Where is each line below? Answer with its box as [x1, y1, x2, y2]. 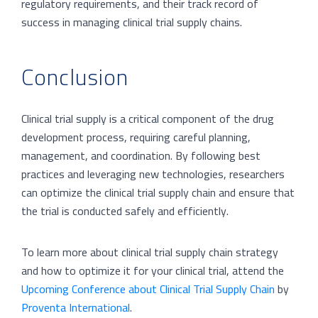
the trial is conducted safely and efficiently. [21, 200, 229, 221]
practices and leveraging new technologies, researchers [21, 163, 285, 185]
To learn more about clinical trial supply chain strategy [21, 241, 278, 263]
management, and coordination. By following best [21, 145, 261, 166]
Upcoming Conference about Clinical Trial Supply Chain [21, 278, 275, 300]
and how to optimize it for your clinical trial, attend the [21, 260, 284, 281]
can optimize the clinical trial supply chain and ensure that [21, 182, 295, 203]
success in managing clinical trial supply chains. [21, 11, 242, 33]
